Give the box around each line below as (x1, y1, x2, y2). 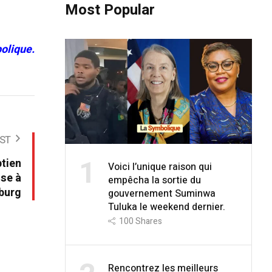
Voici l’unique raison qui (107, 159, 212, 174)
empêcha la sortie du (107, 172, 201, 188)
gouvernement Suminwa (107, 186, 216, 201)
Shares (135, 214, 162, 228)
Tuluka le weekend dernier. (107, 199, 225, 214)
